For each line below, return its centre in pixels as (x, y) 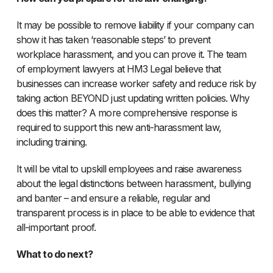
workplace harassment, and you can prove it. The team (131, 55)
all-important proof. (56, 228)
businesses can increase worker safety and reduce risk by (136, 84)
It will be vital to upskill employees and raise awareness (129, 169)
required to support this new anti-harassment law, (119, 128)
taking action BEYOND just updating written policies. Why (133, 98)
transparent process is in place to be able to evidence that (135, 213)
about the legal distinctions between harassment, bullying (133, 184)
